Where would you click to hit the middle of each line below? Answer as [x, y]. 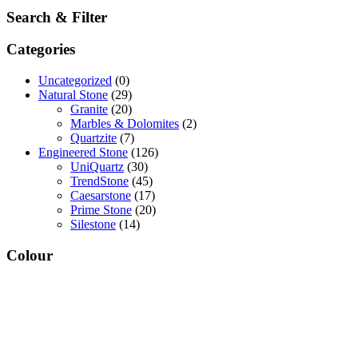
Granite [89, 109]
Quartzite [93, 138]
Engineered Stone [83, 153]
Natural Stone [73, 95]
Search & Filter [57, 17]
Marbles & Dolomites [125, 124]
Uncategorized [75, 81]
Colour [30, 255]
